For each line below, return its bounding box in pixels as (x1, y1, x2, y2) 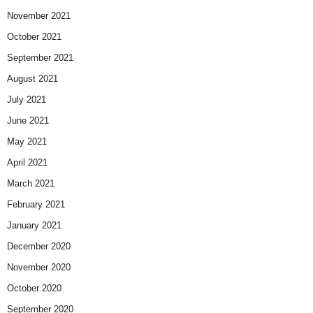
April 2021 (7, 157, 48, 168)
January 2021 (7, 220, 61, 231)
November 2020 (7, 262, 71, 273)
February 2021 (7, 199, 65, 210)
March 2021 (7, 178, 54, 189)
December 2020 (7, 241, 71, 252)
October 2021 (7, 31, 61, 43)
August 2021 (7, 73, 58, 85)
